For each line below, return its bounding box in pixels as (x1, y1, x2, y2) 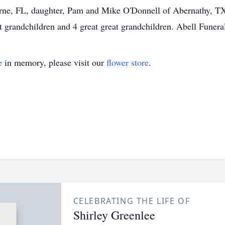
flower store (106, 56, 149, 68)
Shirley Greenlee (73, 207, 155, 223)
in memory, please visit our (2, 56, 106, 68)
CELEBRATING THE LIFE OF (73, 195, 190, 206)
